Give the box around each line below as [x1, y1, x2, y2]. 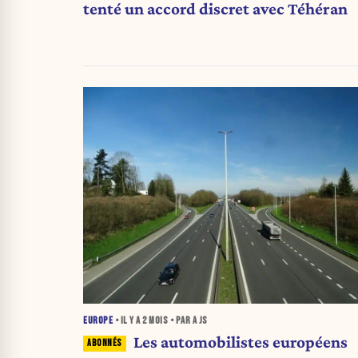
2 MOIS [142, 314, 168, 327]
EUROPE [83, 314, 113, 327]
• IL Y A [113, 314, 142, 327]
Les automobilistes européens [133, 332, 348, 352]
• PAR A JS [168, 314, 208, 327]
